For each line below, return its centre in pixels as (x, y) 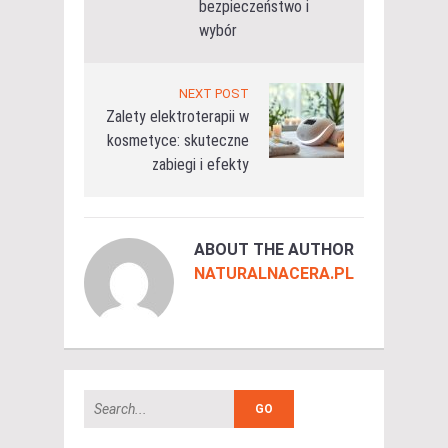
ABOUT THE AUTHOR (274, 249)
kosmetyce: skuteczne (178, 140)
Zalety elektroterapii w (177, 116)
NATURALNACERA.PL (274, 273)
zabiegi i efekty (200, 164)
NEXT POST (214, 93)
